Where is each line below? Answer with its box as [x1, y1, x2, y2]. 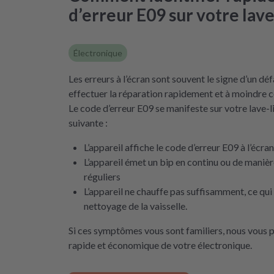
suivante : [68, 116, 108, 128]
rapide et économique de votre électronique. [68, 239, 252, 251]
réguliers [84, 170, 120, 182]
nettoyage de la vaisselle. [84, 199, 187, 212]
